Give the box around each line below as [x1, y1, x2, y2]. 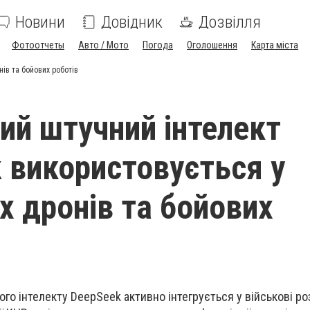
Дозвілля [199, 12, 261, 32]
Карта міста [251, 39, 298, 51]
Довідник [101, 12, 163, 32]
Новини [15, 12, 65, 32]
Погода [143, 39, 173, 51]
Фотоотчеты [12, 39, 64, 51]
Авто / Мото [78, 39, 129, 51]
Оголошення [187, 39, 237, 51]
